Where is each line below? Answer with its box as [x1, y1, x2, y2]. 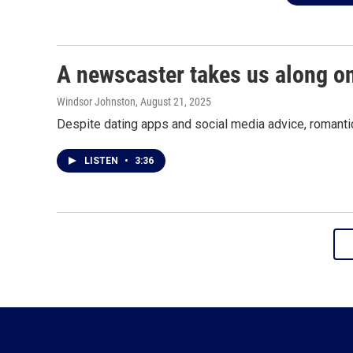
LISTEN [84, 155, 121, 167]
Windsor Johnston [57, 95, 136, 109]
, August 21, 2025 [136, 95, 211, 109]
